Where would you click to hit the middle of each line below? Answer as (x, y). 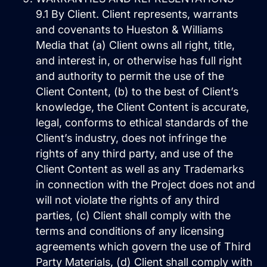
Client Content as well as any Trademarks (140, 169)
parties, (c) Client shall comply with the (133, 216)
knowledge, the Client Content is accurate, (142, 107)
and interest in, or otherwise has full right (139, 61)
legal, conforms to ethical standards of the (142, 123)
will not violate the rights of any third (128, 200)
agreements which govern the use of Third (143, 247)
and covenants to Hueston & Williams (129, 30)
